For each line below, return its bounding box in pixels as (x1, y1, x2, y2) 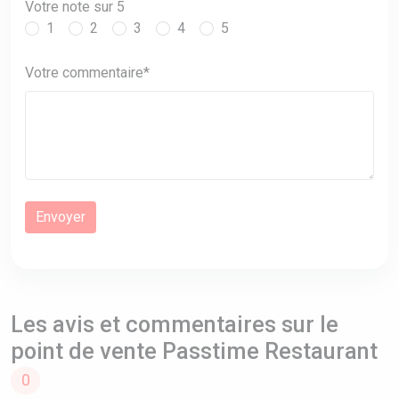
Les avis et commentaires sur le (11, 312, 338, 338)
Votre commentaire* (25, 64, 150, 82)
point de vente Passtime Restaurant (11, 338, 378, 365)
